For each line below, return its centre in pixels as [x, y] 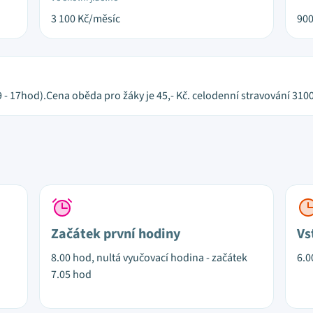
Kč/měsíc [99, 19]
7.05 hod [71, 275]
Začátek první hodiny [116, 234]
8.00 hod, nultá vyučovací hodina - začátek [149, 258]
